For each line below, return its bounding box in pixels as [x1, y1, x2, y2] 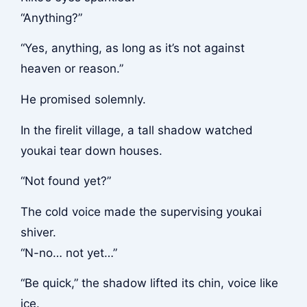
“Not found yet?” [20, 174, 111, 188]
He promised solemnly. [20, 93, 146, 107]
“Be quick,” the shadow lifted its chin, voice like [20, 276, 278, 291]
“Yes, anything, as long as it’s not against [20, 41, 245, 56]
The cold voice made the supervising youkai [20, 204, 262, 219]
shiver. [20, 225, 56, 239]
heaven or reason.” [20, 62, 123, 76]
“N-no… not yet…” [20, 245, 117, 260]
